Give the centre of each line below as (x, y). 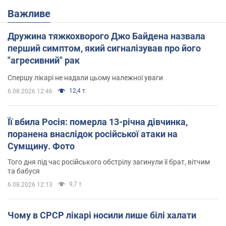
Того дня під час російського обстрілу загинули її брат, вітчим (109, 162)
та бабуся (24, 171)
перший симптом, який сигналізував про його (104, 48)
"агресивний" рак (44, 60)
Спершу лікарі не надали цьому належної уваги (85, 77)
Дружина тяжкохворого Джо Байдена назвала (106, 36)
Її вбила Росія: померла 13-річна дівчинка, (98, 122)
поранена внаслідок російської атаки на (93, 134)
